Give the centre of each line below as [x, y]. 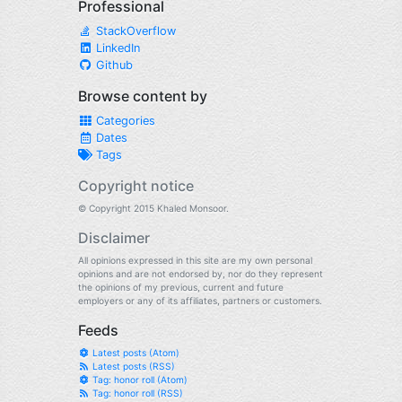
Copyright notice [136, 186]
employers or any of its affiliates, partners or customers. [200, 301]
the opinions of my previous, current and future [181, 287]
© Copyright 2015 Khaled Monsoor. [153, 208]
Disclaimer [114, 238]
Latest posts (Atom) [134, 353]
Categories [124, 121]
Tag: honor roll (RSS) [136, 393]
